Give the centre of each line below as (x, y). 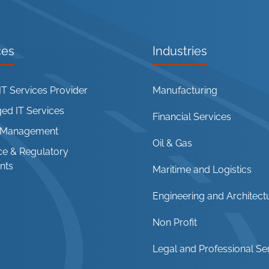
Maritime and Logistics (202, 169)
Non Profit (175, 222)
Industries (180, 51)
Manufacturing (185, 90)
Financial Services (192, 116)
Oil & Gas (172, 143)
